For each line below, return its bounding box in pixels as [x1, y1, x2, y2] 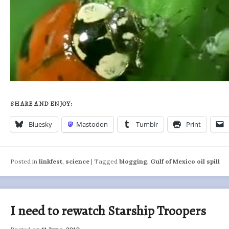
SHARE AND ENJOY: [10, 100, 73, 108]
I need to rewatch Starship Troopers [10, 202, 207, 220]
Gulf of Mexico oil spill [150, 157, 220, 165]
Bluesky [29, 120, 53, 129]
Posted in [10, 157, 38, 165]
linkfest [39, 157, 63, 165]
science [65, 157, 90, 165]
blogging [119, 157, 148, 165]
